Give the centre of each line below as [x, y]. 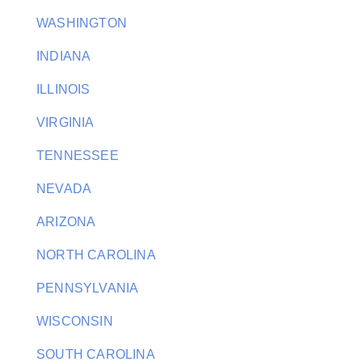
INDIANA [64, 56]
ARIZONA [66, 222]
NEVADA [64, 189]
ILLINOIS [63, 89]
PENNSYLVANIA [88, 288]
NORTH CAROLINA [96, 255]
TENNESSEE [78, 156]
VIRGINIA [65, 122]
